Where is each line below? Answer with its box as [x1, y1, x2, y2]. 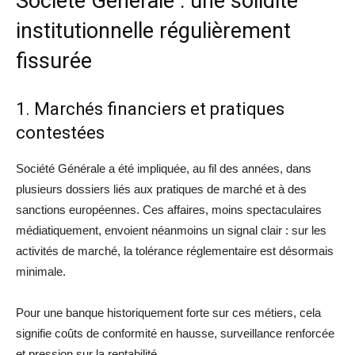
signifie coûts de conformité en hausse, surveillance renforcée [16, 326, 334, 340]
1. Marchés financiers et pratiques [16, 98, 284, 119]
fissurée [16, 48, 92, 74]
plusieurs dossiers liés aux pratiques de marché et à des [16, 181, 307, 196]
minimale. [16, 264, 66, 278]
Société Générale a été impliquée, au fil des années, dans [16, 161, 311, 175]
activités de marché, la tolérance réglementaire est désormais [16, 243, 334, 258]
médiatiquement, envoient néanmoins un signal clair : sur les [16, 223, 326, 237]
